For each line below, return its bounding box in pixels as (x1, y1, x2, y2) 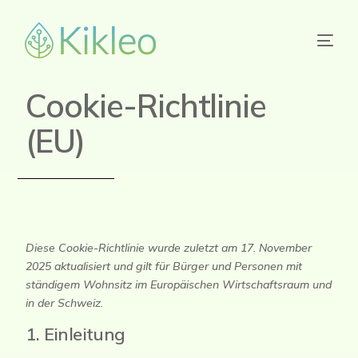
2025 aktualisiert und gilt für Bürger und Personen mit (26, 259, 303, 273)
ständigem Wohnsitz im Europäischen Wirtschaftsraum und (26, 277, 332, 292)
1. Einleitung (26, 323, 125, 345)
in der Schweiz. (26, 296, 104, 310)
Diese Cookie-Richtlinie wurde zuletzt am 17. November (26, 241, 312, 255)
